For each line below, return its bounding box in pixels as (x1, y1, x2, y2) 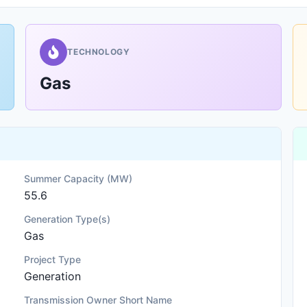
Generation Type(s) (24, 213, 111, 225)
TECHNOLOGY (67, 47, 130, 57)
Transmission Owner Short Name (24, 294, 173, 306)
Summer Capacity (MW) (24, 173, 133, 184)
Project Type (24, 254, 82, 265)
